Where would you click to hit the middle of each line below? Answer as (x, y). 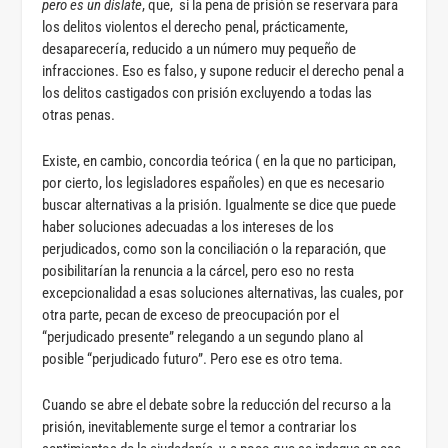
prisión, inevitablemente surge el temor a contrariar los (200, 426)
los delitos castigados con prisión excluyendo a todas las (207, 92)
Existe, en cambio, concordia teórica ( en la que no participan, (219, 160)
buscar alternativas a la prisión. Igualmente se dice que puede (219, 204)
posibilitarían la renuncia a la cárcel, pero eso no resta (198, 270)
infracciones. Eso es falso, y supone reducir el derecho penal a (223, 70)
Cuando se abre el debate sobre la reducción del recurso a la (217, 404)
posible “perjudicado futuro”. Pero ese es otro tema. (193, 358)
